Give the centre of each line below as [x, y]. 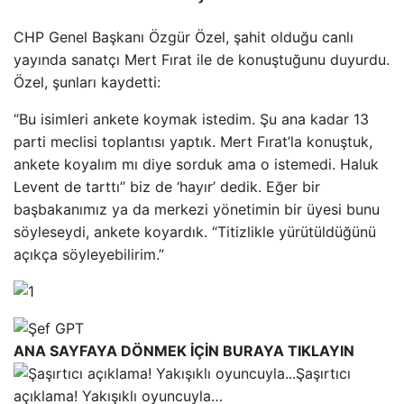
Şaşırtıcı [323, 373]
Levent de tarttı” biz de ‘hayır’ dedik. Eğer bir [167, 186]
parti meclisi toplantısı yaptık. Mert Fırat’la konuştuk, [193, 141]
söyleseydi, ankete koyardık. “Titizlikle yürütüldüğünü [195, 231]
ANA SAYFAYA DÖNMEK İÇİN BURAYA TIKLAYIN [184, 350]
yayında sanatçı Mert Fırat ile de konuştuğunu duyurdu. [202, 59]
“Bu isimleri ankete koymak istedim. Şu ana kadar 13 [191, 119]
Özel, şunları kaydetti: [87, 82]
